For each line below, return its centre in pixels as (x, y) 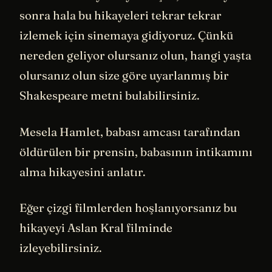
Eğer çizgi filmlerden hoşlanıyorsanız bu (128, 208)
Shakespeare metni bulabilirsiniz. (110, 96)
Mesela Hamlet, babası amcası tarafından (130, 131)
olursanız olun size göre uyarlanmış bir (124, 76)
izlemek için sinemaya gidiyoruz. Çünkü (126, 36)
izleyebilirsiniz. (61, 248)
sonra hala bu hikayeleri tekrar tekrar (121, 15)
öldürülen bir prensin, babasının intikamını (136, 151)
